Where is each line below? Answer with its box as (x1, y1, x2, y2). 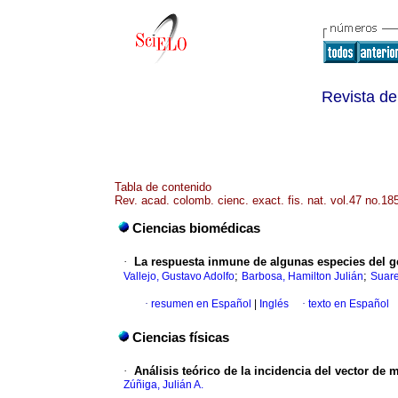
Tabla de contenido (115, 180, 211, 194)
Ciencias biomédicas (132, 221, 260, 236)
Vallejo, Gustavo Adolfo (123, 270, 235, 283)
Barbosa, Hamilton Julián (242, 270, 363, 283)
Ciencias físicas (132, 330, 229, 346)
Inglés (257, 298, 289, 311)
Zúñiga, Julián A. (123, 378, 203, 392)
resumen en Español (151, 298, 251, 311)
